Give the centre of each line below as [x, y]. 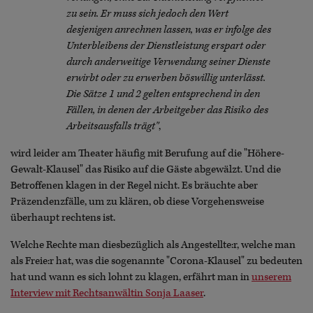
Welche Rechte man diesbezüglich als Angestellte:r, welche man [153, 245]
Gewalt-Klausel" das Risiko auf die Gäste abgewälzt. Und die [146, 169]
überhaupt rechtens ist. [63, 217]
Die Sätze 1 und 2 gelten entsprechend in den [163, 94]
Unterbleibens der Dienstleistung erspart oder [166, 45]
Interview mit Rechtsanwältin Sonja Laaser [107, 293]
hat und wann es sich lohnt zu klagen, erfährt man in [131, 277]
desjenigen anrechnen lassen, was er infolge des [169, 29]
